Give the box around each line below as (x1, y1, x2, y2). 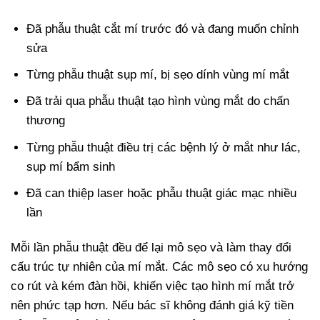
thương (26, 114, 66, 128)
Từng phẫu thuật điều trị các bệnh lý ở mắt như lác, (26, 140, 301, 154)
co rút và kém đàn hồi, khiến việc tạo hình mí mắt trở (11, 279, 294, 293)
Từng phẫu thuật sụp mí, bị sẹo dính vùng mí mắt (26, 68, 290, 82)
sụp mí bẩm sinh (26, 159, 116, 174)
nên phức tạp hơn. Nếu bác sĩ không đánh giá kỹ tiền (11, 298, 294, 312)
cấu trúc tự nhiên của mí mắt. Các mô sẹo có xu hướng (11, 259, 308, 274)
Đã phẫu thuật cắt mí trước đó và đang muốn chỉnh (26, 22, 299, 36)
